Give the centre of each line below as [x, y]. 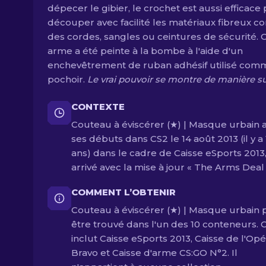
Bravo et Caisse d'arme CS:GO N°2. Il [154, 253]
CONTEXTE [98, 107]
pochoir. [67, 79]
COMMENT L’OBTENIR [123, 192]
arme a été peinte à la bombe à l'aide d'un [145, 51]
